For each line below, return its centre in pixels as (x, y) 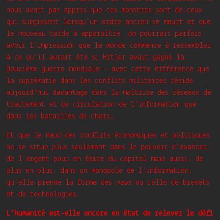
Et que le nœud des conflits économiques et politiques (109, 136)
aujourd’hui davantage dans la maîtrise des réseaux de (109, 93)
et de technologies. (43, 194)
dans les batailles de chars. (60, 116)
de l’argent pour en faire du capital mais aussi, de (105, 159)
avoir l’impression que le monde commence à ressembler (109, 46)
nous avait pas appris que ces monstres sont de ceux (105, 10)
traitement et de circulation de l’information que (102, 105)
